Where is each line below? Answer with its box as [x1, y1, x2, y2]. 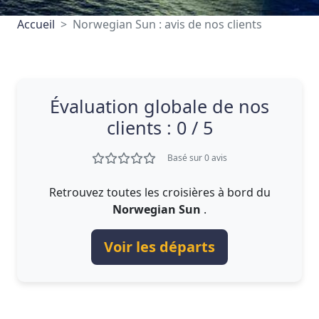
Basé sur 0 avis [167, 152, 227, 164]
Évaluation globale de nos [50, 94, 269, 118]
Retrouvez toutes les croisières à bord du [48, 184, 271, 200]
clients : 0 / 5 [106, 115, 213, 140]
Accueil [17, 16, 55, 32]
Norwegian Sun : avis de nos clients [73, 16, 262, 32]
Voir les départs [104, 237, 215, 256]
